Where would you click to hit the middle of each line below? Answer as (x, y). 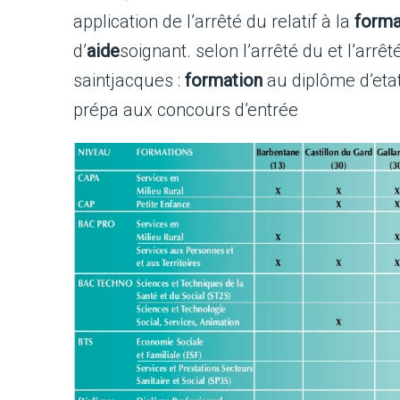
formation (224, 80)
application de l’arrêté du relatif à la (214, 21)
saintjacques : (129, 80)
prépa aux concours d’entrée (188, 110)
